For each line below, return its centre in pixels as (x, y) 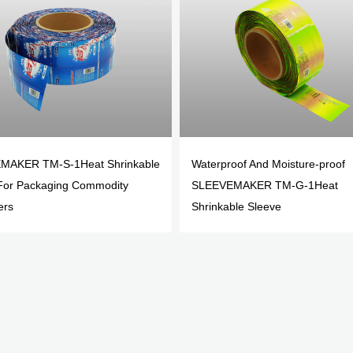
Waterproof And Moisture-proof (269, 163)
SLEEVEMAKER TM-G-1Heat (265, 185)
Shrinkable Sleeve (237, 206)
